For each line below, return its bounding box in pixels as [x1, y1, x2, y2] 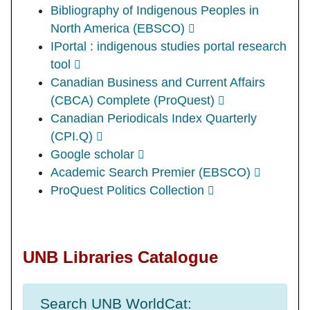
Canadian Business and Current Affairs [51, 75, 265, 89]
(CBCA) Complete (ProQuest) [51, 93, 215, 107]
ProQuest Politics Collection [51, 183, 204, 197]
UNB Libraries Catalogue [23, 247, 218, 266]
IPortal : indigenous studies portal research [51, 39, 286, 53]
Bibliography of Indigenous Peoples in [51, 3, 259, 17]
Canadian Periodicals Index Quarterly [51, 111, 257, 125]
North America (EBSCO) [51, 21, 185, 35]
